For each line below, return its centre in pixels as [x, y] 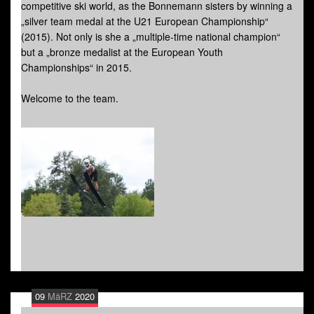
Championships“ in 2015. [76, 68]
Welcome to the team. [70, 98]
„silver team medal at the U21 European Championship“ [145, 21]
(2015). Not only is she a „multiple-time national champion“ [151, 37]
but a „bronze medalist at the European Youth [122, 52]
